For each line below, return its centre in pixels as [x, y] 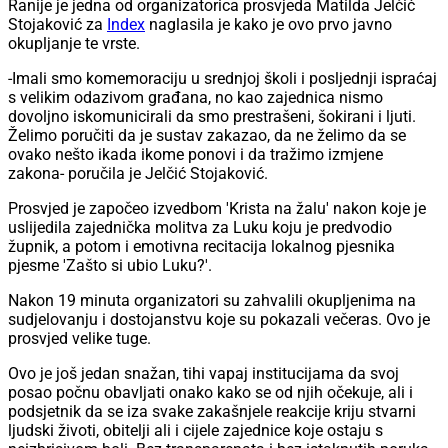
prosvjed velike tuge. [79, 339]
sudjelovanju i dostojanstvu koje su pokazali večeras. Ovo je [219, 320]
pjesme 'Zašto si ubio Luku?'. [110, 266]
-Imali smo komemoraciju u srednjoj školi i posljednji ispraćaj [222, 79]
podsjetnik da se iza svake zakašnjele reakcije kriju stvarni [212, 412]
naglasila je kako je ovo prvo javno [268, 25]
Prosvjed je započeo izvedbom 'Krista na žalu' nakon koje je [217, 209]
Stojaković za [57, 25]
